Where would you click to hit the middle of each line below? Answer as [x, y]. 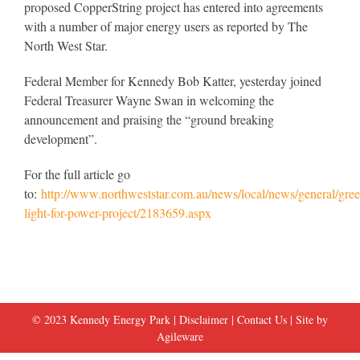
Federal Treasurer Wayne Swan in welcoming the [149, 100]
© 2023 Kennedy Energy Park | [106, 319]
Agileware [180, 336]
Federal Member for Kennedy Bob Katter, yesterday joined [173, 81]
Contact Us [262, 319]
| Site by [307, 319]
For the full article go [77, 174]
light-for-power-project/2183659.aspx [118, 213]
